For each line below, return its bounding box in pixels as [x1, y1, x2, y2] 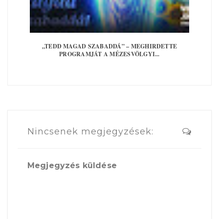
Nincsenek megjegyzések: [27, 126, 153, 137]
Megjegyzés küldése [27, 160, 117, 170]
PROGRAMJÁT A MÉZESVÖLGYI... [59, 50, 160, 59]
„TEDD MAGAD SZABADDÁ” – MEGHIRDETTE [42, 42, 177, 51]
